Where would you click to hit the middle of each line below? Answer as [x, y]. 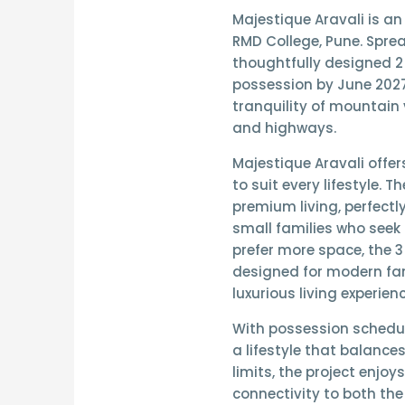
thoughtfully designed [313, 63]
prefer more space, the [313, 250]
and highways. [284, 128]
